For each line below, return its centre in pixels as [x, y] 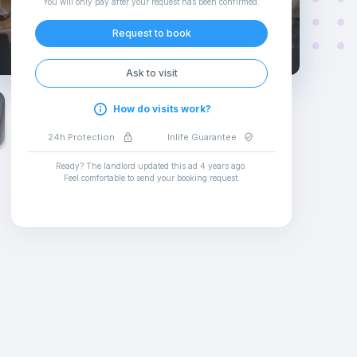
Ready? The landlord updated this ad [127, 166]
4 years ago [222, 166]
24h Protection [82, 137]
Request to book [151, 33]
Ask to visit [151, 73]
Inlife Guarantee [202, 137]
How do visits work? [163, 109]
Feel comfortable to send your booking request [150, 178]
